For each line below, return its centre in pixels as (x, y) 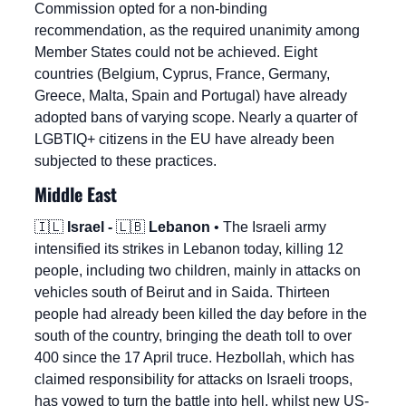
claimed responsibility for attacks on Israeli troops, (193, 380)
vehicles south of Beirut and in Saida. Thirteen (182, 293)
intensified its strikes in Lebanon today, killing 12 (189, 249)
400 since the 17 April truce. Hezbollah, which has (194, 358)
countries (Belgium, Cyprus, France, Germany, (182, 74)
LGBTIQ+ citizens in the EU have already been (184, 140)
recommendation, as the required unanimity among (197, 31)
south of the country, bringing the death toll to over (193, 336)
